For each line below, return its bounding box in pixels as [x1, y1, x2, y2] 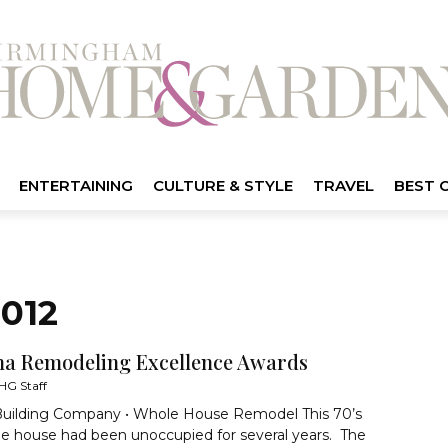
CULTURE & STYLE [152, 175, 293, 195]
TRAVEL [312, 175, 374, 195]
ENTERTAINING [18, 175, 133, 195]
